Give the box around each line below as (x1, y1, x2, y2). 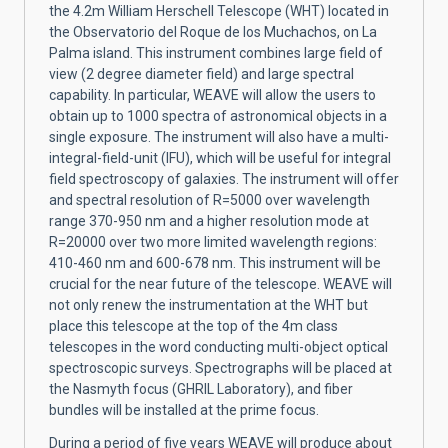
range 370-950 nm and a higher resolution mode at (49, 212, 369, 229)
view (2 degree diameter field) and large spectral (49, 65, 354, 82)
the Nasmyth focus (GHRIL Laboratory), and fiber (49, 380, 353, 397)
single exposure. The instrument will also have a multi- (49, 128, 389, 145)
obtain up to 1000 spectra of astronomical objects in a (49, 107, 387, 124)
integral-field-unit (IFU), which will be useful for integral (49, 149, 391, 166)
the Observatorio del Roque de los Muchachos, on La (49, 23, 377, 40)
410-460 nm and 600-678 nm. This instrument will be (49, 254, 381, 271)
